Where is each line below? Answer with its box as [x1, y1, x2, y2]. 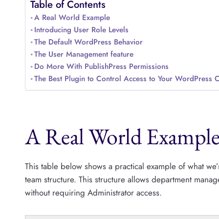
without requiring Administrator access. [25, 186, 162, 198]
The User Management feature [34, 49, 134, 60]
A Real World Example [34, 12, 110, 23]
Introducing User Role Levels [34, 24, 129, 36]
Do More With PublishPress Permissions [34, 61, 169, 72]
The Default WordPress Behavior [34, 37, 143, 48]
